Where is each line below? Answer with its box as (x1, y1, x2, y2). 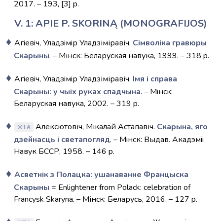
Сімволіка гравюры (133, 37, 207, 48)
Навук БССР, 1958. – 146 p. (14, 146, 114, 157)
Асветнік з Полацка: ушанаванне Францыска (14, 169, 188, 180)
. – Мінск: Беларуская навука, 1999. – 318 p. (49, 50, 209, 61)
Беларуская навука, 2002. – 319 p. (14, 98, 139, 109)
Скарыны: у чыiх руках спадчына (14, 86, 141, 97)
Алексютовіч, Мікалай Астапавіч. (34, 121, 157, 132)
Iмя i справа (133, 74, 177, 84)
